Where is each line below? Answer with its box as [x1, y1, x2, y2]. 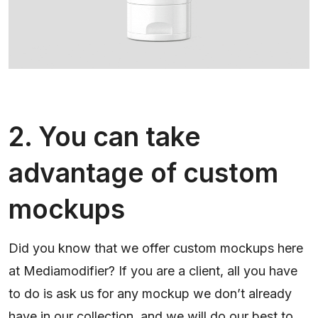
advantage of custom [9, 157, 278, 190]
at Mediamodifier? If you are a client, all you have [9, 263, 297, 279]
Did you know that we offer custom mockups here [9, 241, 303, 256]
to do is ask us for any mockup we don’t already [9, 286, 292, 302]
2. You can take [9, 121, 201, 153]
